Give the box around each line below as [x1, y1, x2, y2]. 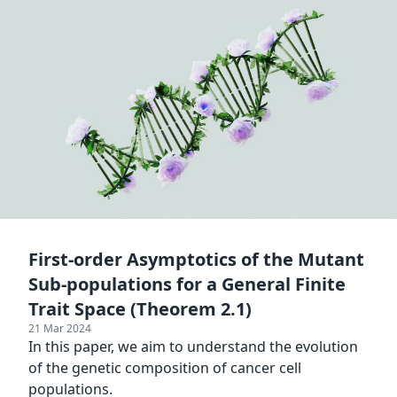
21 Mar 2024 [28, 320, 91, 336]
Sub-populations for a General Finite [28, 271, 346, 296]
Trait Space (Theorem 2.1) [28, 296, 252, 321]
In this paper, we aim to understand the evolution [28, 336, 358, 356]
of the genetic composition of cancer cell [28, 357, 301, 378]
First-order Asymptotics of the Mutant [28, 246, 364, 271]
